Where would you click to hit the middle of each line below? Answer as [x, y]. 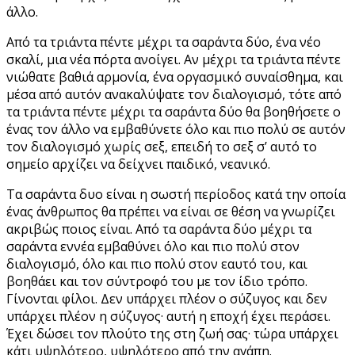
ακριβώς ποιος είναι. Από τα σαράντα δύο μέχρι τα [159, 229]
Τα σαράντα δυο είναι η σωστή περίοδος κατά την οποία [176, 194]
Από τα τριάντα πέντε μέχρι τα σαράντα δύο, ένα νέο [164, 42]
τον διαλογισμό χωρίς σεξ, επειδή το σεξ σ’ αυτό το [162, 146]
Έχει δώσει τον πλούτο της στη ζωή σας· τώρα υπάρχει [172, 333]
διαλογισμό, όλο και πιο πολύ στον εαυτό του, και [157, 263]
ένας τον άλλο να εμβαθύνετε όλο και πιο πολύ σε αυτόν [176, 129]
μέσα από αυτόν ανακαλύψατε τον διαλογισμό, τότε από [174, 94]
